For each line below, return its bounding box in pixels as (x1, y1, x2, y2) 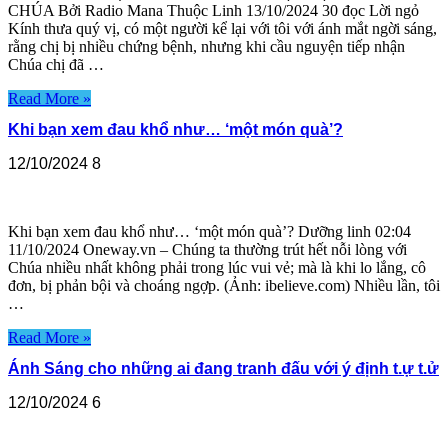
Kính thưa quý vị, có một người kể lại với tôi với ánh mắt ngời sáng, (8, 19, 437, 37)
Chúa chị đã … (8, 55, 104, 73)
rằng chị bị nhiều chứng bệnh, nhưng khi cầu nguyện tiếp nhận (8, 37, 405, 55)
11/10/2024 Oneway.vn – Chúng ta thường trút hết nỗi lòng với (8, 241, 407, 259)
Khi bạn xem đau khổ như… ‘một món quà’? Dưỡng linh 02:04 (8, 223, 411, 241)
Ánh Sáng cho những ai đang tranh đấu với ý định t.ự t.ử (8, 360, 439, 378)
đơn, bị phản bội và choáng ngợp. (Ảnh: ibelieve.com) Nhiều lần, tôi (8, 277, 440, 295)
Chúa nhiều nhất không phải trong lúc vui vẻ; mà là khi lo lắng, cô (8, 259, 426, 277)
